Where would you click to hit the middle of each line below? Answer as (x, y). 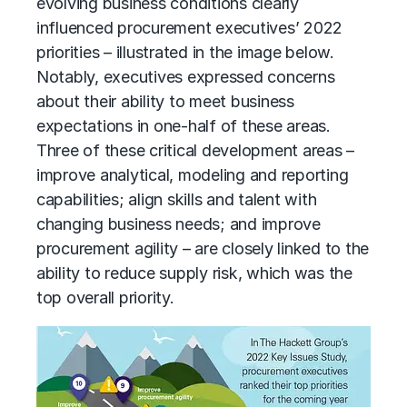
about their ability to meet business (165, 101)
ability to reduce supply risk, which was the (194, 273)
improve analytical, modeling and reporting (193, 175)
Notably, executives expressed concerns (186, 77)
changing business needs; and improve (179, 224)
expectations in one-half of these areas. (184, 126)
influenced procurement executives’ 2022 (190, 28)
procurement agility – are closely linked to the (203, 248)
